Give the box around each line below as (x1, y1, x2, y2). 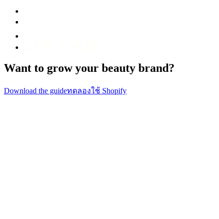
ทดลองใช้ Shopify (67, 86, 127, 95)
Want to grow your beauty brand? (4, 61, 175, 74)
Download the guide (4, 86, 67, 95)
